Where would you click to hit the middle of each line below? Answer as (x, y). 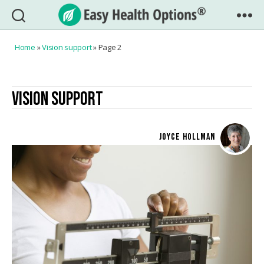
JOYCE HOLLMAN (187, 137)
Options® (155, 61)
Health (148, 48)
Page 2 (110, 47)
